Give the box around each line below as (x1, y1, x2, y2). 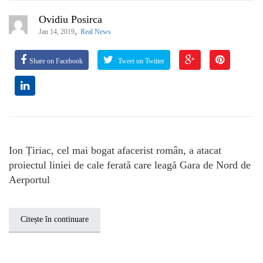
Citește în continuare (21, 214, 89, 224)
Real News (80, 27, 111, 36)
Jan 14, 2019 (39, 27, 75, 36)
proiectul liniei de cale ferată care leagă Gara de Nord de (9, 159, 251, 171)
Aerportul (9, 173, 50, 186)
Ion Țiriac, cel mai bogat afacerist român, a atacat (9, 144, 221, 156)
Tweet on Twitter (116, 57, 164, 65)
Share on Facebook (29, 57, 83, 65)
